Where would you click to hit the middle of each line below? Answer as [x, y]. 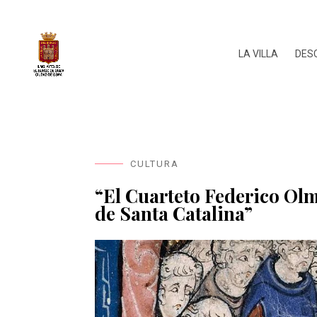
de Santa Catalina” [174, 214]
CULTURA [155, 164]
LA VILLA [258, 54]
